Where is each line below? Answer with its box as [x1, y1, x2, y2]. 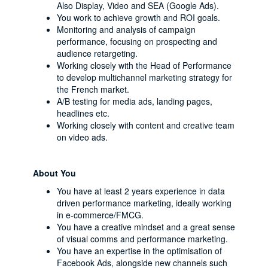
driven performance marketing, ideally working [57, 197, 232, 209]
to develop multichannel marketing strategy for [57, 71, 232, 83]
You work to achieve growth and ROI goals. [57, 11, 220, 23]
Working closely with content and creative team [57, 119, 234, 131]
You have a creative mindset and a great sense [57, 221, 235, 233]
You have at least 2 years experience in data [57, 185, 225, 197]
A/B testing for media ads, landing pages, [57, 95, 212, 107]
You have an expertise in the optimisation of [57, 245, 222, 257]
